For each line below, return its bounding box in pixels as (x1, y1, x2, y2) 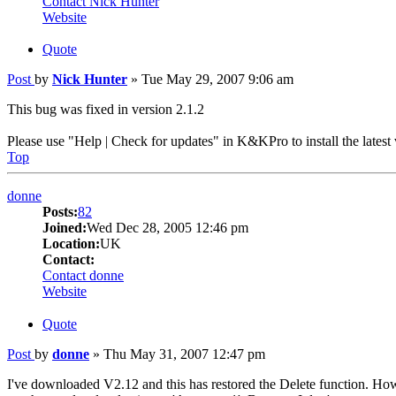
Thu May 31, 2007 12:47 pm (103, 346, 265, 362)
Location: (42, 236, 100, 252)
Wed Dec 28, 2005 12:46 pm (87, 220, 248, 236)
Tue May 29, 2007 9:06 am (141, 72, 293, 88)
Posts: (42, 204, 78, 220)
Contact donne (42, 268, 124, 284)
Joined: (42, 220, 87, 236)
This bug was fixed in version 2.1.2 (7, 102, 204, 118)
